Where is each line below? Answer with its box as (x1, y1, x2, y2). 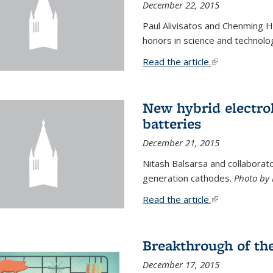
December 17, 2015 (142, 258, 219, 271)
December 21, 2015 (142, 136, 219, 149)
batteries (142, 114, 201, 133)
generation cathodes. (142, 172, 234, 184)
